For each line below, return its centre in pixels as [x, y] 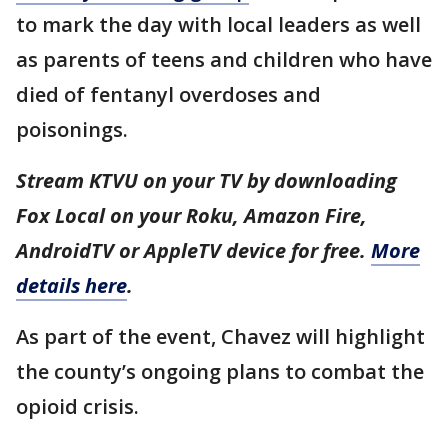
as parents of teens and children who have [224, 60]
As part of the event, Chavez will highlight [220, 337]
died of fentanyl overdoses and [168, 95]
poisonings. [74, 130]
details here [71, 286]
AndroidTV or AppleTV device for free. [193, 251]
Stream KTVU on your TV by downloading [206, 181]
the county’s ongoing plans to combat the [220, 372]
